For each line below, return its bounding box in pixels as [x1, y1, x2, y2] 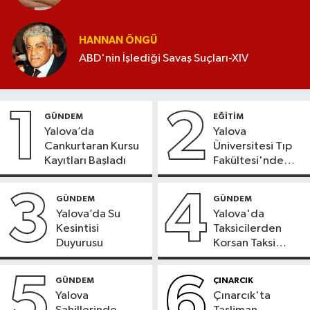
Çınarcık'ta [213, 290, 271, 302]
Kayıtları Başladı [44, 154, 126, 167]
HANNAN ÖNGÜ [79, 35, 157, 46]
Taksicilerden [213, 222, 282, 235]
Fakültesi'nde [213, 154, 284, 167]
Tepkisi [213, 251, 249, 264]
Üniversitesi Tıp [213, 140, 293, 152]
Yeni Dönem [213, 169, 275, 181]
